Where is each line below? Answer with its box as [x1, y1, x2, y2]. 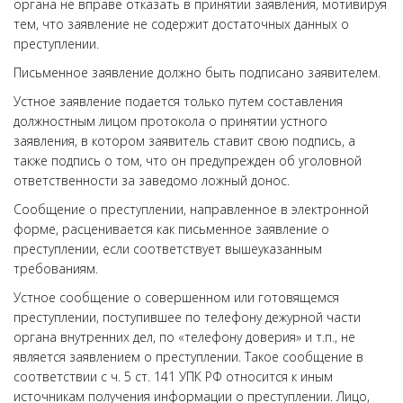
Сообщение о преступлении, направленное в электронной [13, 201, 369, 218]
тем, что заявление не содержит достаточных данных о [13, 15, 349, 32]
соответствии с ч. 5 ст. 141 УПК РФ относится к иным [13, 368, 333, 385]
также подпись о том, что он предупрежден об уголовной [13, 152, 362, 169]
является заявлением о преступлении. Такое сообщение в [13, 348, 363, 365]
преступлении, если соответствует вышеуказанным [13, 240, 322, 257]
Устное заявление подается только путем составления [13, 93, 343, 110]
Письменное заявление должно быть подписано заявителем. [13, 64, 381, 81]
